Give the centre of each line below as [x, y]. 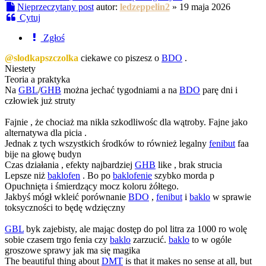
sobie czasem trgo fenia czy [57, 239]
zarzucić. [150, 239]
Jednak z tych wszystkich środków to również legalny [107, 143]
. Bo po [96, 175]
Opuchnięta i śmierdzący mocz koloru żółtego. [92, 186]
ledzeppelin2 [145, 7]
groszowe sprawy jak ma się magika [72, 250]
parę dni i [219, 90]
